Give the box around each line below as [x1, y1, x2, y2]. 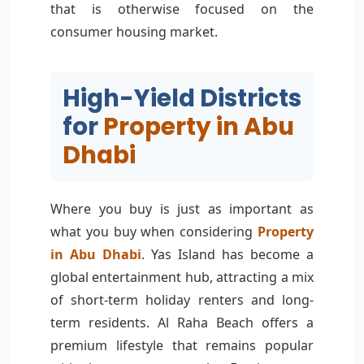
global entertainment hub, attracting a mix [50, 267, 314, 286]
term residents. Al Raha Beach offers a [50, 313, 314, 331]
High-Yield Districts [63, 80, 301, 115]
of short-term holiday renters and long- [50, 290, 314, 309]
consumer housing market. [50, 22, 218, 41]
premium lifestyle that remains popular [50, 336, 314, 354]
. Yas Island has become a [141, 245, 314, 263]
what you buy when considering [50, 222, 258, 240]
